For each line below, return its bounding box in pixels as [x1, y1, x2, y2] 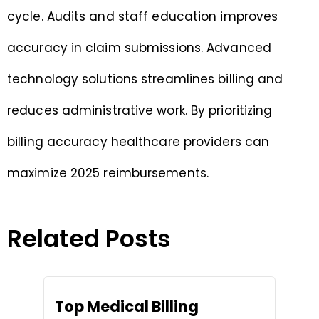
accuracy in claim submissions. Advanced [7, 38, 271, 56]
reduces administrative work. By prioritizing [7, 101, 273, 119]
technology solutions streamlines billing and [7, 70, 283, 88]
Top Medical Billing [55, 296, 199, 317]
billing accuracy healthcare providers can [7, 132, 270, 150]
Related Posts [7, 221, 172, 256]
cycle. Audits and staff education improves [7, 7, 278, 25]
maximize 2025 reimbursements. [7, 164, 209, 182]
